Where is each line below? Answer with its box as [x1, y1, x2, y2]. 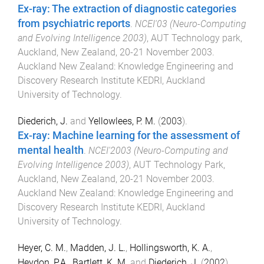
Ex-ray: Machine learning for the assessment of [18, 130, 240, 142]
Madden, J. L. [70, 242, 126, 254]
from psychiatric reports [18, 17, 130, 29]
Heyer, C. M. [18, 242, 66, 254]
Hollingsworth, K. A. [130, 242, 210, 254]
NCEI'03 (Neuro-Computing [135, 18, 246, 29]
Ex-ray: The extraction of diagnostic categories [18, 2, 236, 15]
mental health [18, 144, 84, 157]
